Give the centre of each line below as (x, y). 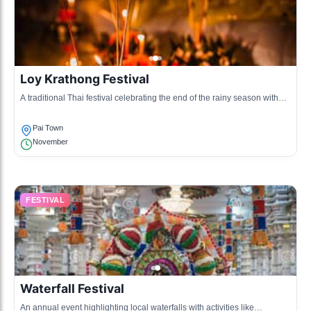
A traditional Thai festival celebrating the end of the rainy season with (149, 98)
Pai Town (48, 128)
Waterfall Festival (72, 288)
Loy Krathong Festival (85, 79)
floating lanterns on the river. (73, 109)
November (50, 142)
